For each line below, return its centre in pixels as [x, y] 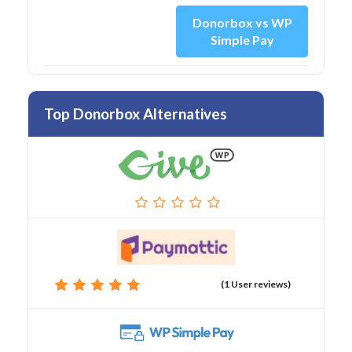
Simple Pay [242, 40]
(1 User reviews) [256, 284]
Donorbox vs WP [242, 23]
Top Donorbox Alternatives [136, 114]
